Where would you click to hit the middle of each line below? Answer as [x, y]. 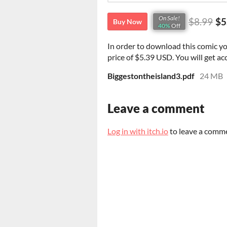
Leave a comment [156, 108]
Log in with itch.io [138, 131]
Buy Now [127, 22]
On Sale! [169, 18]
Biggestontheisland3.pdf [151, 76]
